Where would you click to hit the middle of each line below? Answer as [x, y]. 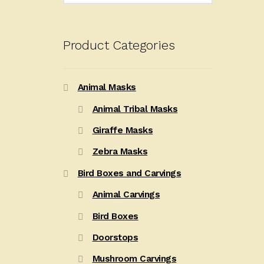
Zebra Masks [120, 152]
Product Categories [119, 45]
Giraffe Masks [123, 131]
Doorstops [115, 238]
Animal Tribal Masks [135, 109]
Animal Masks [107, 88]
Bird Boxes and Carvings [129, 173]
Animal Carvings [126, 195]
